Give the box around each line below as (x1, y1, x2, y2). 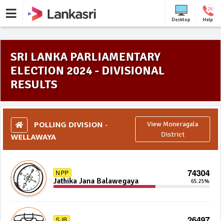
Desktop (172, 17, 190, 23)
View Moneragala (147, 120, 199, 128)
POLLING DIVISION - (32, 117, 108, 132)
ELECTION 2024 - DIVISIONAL (10, 63, 165, 78)
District (161, 130, 185, 139)
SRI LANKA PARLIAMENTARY (10, 49, 160, 64)
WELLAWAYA (11, 130, 56, 144)
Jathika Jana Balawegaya (53, 176, 139, 186)
